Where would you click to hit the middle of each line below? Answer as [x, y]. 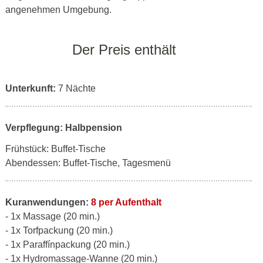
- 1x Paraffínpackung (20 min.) [68, 244]
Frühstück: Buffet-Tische [55, 149]
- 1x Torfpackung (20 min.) [59, 230]
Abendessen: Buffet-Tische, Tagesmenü [88, 163]
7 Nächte [77, 88]
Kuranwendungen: [48, 202]
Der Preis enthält [124, 49]
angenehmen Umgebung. [58, 9]
